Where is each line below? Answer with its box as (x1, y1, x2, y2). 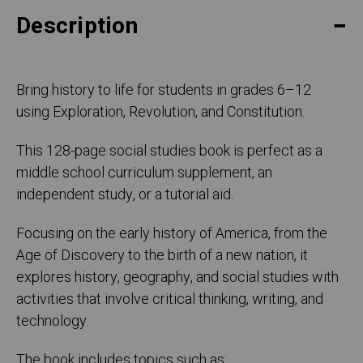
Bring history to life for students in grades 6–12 (16, 79, 311, 102)
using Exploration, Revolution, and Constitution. (16, 101, 305, 124)
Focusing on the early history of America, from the (16, 223, 327, 246)
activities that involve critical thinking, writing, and (16, 288, 323, 311)
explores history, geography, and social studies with (16, 267, 339, 289)
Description (16, 10, 138, 44)
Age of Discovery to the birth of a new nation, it (16, 245, 308, 267)
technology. (16, 310, 89, 333)
